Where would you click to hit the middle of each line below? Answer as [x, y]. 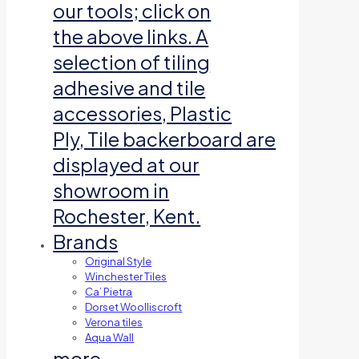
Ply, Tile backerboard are [165, 139]
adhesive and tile [129, 88]
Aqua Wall [110, 338]
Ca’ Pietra [109, 292]
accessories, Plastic [143, 113]
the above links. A [131, 36]
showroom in [111, 190]
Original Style [119, 262]
